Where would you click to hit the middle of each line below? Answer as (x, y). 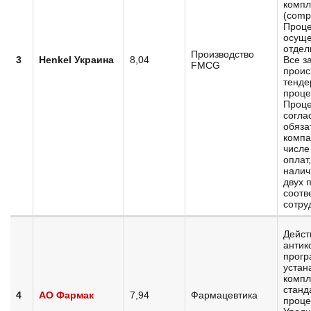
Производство (222, 54)
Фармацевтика (224, 295)
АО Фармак (66, 295)
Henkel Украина (76, 60)
